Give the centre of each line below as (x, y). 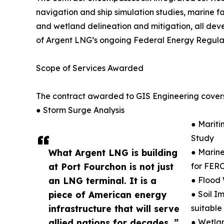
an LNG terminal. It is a (102, 180)
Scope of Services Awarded (90, 68)
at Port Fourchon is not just (111, 166)
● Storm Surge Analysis (80, 110)
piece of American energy (107, 194)
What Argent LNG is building (113, 152)
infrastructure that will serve (114, 208)
